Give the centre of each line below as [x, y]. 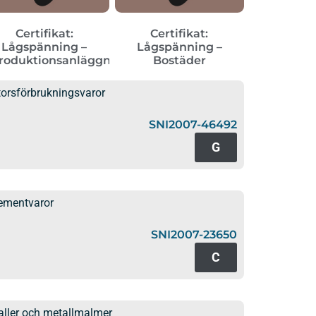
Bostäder [179, 60]
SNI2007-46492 [193, 124]
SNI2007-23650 [194, 234]
